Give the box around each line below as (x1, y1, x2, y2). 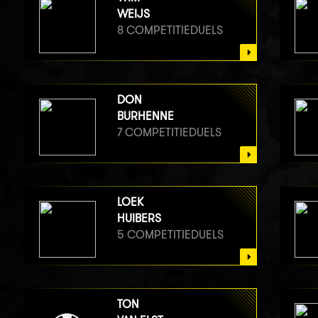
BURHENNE (116, 109, 174, 123)
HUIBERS (116, 211, 161, 225)
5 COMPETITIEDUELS (116, 227, 224, 241)
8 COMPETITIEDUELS (116, 23, 223, 37)
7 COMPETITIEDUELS (116, 125, 221, 139)
